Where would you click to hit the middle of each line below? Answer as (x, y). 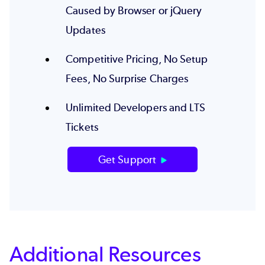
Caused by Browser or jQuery (134, 11)
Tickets (82, 127)
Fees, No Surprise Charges (127, 79)
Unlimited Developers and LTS (136, 108)
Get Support (127, 160)
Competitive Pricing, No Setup (137, 59)
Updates (85, 30)
